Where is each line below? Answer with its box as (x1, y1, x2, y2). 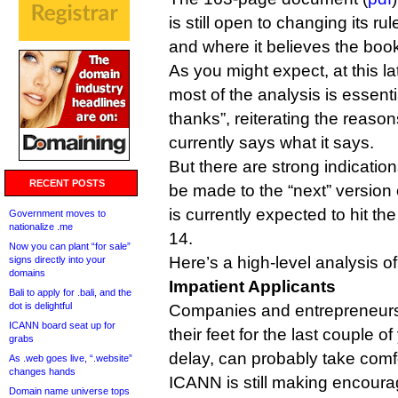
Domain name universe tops (9, 386, 130, 396)
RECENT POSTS (29, 178, 105, 188)
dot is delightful (9, 300, 72, 311)
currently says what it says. (169, 133, 374, 152)
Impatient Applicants (169, 277, 336, 296)
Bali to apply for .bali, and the (9, 287, 131, 298)
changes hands (9, 366, 76, 377)
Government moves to (9, 208, 106, 219)
